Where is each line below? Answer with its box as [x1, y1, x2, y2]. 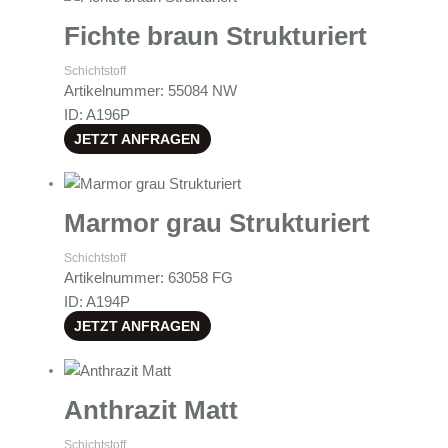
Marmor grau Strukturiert [63, 207, 370, 238]
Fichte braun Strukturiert [63, 20, 367, 51]
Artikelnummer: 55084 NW [63, 82, 237, 99]
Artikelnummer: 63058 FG [63, 269, 233, 286]
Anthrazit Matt [63, 395, 238, 426]
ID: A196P [63, 106, 130, 123]
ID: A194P [63, 293, 130, 310]
